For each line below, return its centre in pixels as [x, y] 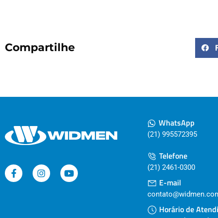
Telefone [173, 156]
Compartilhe [40, 48]
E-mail [170, 183]
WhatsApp [176, 123]
